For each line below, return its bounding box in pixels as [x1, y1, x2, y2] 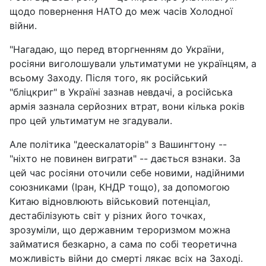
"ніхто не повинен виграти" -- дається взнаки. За [9, 152, 240, 164]
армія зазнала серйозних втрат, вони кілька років [9, 100, 245, 112]
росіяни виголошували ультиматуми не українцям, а [9, 57, 256, 69]
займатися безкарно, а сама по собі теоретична [9, 237, 237, 250]
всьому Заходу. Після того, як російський [9, 71, 208, 84]
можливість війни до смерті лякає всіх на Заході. [9, 252, 243, 264]
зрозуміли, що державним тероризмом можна [9, 223, 230, 236]
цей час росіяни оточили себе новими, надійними [9, 166, 245, 179]
